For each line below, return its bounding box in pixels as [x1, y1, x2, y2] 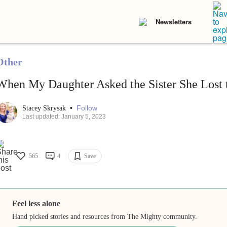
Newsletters [156, 17, 192, 26]
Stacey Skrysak [22, 104, 68, 112]
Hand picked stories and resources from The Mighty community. [12, 213, 198, 221]
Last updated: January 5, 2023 [22, 113, 106, 121]
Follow [76, 104, 97, 112]
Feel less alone [12, 199, 61, 208]
